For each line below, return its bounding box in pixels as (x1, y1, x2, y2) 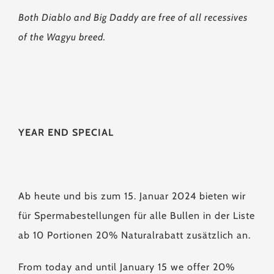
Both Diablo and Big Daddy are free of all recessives (18, 12, 248, 23)
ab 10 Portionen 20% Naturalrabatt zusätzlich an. (18, 229, 251, 241)
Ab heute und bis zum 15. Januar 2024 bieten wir (18, 190, 246, 202)
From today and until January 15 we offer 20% (18, 261, 235, 273)
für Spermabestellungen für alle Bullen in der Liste (18, 210, 255, 221)
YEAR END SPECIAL (18, 127, 114, 138)
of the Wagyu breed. (18, 31, 106, 43)
